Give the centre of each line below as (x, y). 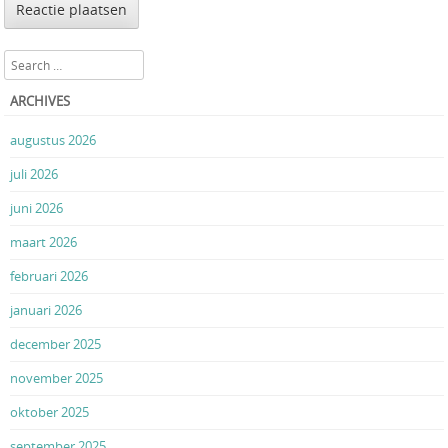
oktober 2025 (49, 411)
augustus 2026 (53, 139)
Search (23, 60)
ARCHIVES (40, 100)
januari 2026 (46, 309)
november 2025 (56, 377)
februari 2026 (49, 275)
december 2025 (55, 343)
